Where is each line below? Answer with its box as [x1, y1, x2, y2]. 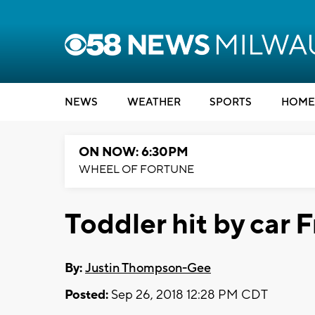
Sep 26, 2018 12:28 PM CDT [108, 286, 268, 303]
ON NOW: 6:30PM [79, 144, 188, 160]
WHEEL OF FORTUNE [79, 162, 194, 176]
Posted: [65, 286, 108, 303]
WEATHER [127, 96, 181, 109]
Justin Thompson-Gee [85, 259, 211, 276]
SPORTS [210, 96, 252, 109]
